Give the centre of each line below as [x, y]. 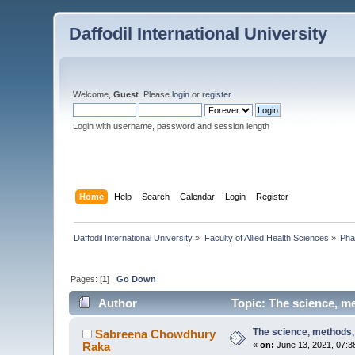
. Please [156, 94]
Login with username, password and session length [172, 126]
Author [117, 303]
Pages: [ [87, 279]
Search [155, 196]
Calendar [197, 196]
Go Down [137, 279]
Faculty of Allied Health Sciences [266, 237]
